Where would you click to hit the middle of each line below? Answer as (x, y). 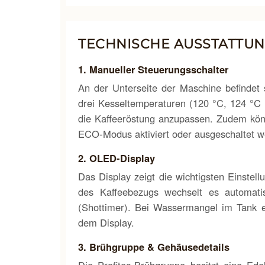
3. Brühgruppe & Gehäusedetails (154, 247)
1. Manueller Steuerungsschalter (153, 69)
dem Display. (106, 222)
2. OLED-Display (117, 158)
